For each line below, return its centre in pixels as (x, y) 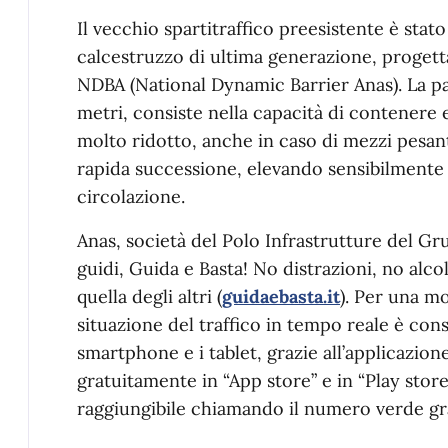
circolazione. (131, 196)
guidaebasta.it (281, 296)
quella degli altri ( (149, 296)
